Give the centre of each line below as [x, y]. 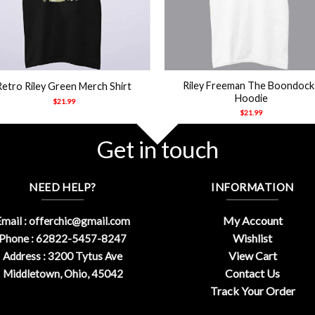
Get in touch [157, 149]
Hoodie [251, 98]
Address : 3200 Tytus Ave [63, 256]
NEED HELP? [63, 187]
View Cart [252, 256]
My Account [252, 221]
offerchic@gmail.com [79, 221]
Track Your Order [252, 291]
